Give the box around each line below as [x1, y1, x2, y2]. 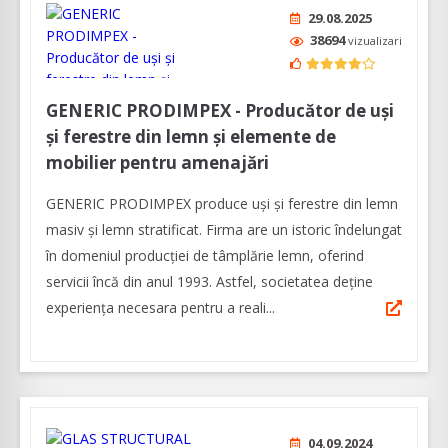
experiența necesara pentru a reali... [46, 298, 275, 318]
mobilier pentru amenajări [46, 151, 269, 175]
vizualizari [348, 33, 402, 49]
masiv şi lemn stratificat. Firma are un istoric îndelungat [46, 220, 402, 240]
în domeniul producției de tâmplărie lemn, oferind [46, 246, 364, 266]
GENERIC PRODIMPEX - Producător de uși [46, 99, 394, 123]
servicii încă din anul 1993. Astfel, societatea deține [46, 272, 373, 292]
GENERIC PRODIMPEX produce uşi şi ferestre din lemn [46, 194, 398, 214]
